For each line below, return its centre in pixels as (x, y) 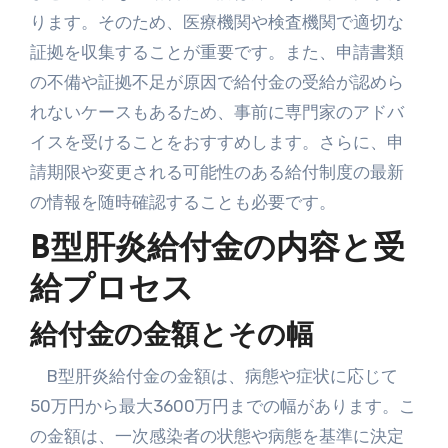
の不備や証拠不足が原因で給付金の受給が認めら (216, 82)
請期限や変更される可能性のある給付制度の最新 (216, 172)
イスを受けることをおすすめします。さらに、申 (216, 142)
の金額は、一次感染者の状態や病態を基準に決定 (216, 436)
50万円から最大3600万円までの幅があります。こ (222, 406)
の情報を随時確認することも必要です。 (182, 202)
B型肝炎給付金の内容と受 (217, 250)
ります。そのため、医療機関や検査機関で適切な (216, 22)
